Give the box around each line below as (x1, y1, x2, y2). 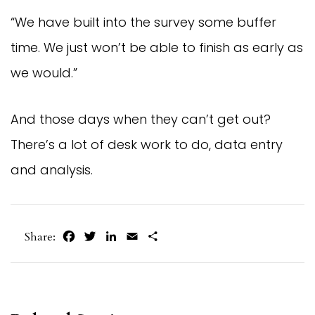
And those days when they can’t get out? (11, 110, 271, 129)
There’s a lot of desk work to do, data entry (11, 136, 283, 154)
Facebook (77, 228, 124, 244)
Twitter (98, 228, 135, 244)
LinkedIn (119, 228, 164, 244)
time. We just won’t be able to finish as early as (11, 39, 303, 57)
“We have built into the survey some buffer (11, 13, 276, 32)
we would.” (11, 64, 77, 82)
